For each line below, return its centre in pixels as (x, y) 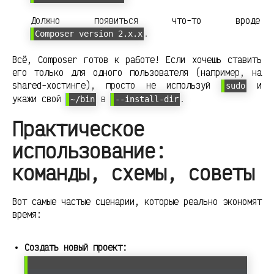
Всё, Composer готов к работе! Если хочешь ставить (137, 59)
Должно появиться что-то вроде (145, 20)
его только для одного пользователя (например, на (137, 72)
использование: (89, 150)
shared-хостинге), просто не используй (117, 85)
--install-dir (147, 99)
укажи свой (39, 98)
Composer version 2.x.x (89, 33)
